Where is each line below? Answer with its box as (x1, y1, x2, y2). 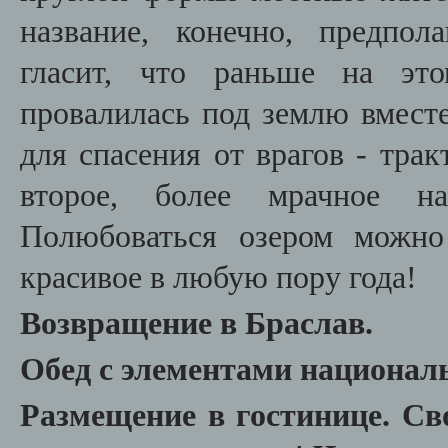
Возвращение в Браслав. (20, 306, 373, 341)
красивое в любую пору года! (20, 260, 417, 295)
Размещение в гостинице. (20, 398, 402, 433)
